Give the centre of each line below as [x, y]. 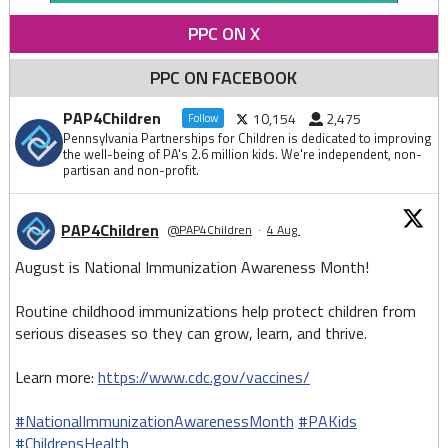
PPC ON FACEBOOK [224, 78]
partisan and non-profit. [130, 170]
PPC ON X [223, 34]
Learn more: [56, 377]
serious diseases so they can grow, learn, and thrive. [190, 333]
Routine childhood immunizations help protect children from [215, 311]
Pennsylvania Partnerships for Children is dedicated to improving [247, 138]
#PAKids [327, 421]
